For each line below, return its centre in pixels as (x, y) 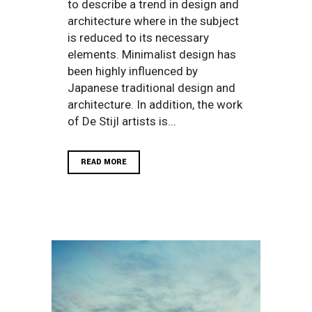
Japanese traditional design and (151, 87)
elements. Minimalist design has (152, 54)
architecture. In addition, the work (155, 104)
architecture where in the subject (153, 21)
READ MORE (104, 162)
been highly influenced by (133, 71)
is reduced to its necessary (138, 37)
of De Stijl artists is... (122, 121)
